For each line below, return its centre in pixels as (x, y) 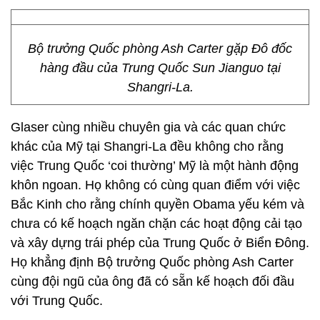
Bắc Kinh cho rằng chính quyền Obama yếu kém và (157, 204)
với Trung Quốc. (57, 301)
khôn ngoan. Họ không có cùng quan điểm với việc (155, 185)
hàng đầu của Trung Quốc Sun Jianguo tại (160, 68)
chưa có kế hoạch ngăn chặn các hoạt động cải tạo (156, 224)
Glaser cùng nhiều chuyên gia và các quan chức (148, 127)
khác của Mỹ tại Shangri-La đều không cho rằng (147, 146)
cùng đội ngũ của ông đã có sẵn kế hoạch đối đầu (152, 281)
